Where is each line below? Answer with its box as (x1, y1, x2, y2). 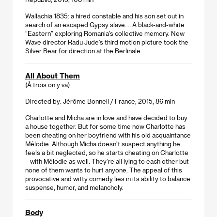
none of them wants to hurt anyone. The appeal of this (25, 166, 182, 173)
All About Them (25, 71, 80, 80)
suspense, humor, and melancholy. (25, 183, 124, 191)
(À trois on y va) (25, 80, 70, 88)
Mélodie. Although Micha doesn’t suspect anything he (25, 139, 180, 147)
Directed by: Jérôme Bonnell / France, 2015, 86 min (25, 97, 175, 105)
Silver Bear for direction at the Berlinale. (25, 46, 142, 54)
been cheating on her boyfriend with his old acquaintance (25, 131, 191, 139)
